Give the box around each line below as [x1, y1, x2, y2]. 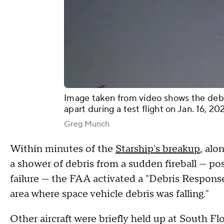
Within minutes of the [10, 142, 115, 156]
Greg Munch [64, 119, 109, 129]
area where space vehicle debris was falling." [10, 187, 209, 201]
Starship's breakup [115, 142, 200, 156]
